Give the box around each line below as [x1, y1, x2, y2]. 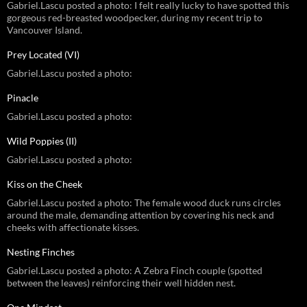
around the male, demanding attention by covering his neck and [7, 208, 274, 221]
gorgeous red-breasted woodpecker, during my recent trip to [7, 11, 262, 23]
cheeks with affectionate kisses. [7, 221, 139, 233]
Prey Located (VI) [7, 48, 79, 60]
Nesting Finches [7, 245, 75, 258]
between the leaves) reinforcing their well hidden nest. [7, 276, 236, 288]
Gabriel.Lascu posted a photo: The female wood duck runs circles [7, 196, 281, 208]
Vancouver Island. [7, 23, 82, 36]
